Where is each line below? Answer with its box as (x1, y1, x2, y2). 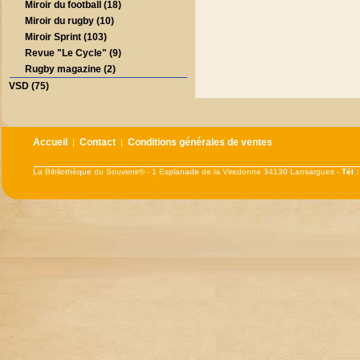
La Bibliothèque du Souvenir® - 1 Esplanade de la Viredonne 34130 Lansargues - (33, 167, 342, 176)
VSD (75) (9, 80, 50, 92)
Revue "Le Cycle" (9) (25, 47, 122, 59)
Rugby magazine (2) (25, 63, 117, 75)
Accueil (33, 137, 68, 148)
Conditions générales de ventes (128, 137, 273, 148)
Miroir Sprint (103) (25, 31, 108, 43)
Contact (80, 137, 117, 148)
